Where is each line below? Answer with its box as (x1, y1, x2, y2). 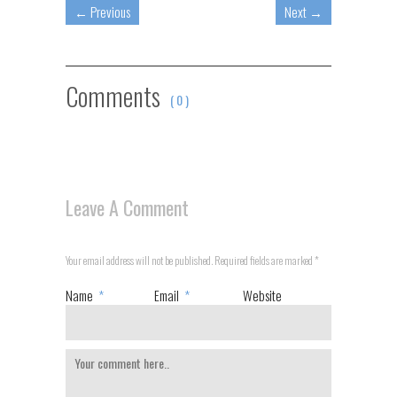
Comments (66, 78, 166, 114)
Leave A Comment (66, 193, 189, 222)
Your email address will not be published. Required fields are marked (66, 253, 315, 268)
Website (242, 285, 282, 305)
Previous (90, 2, 130, 21)
